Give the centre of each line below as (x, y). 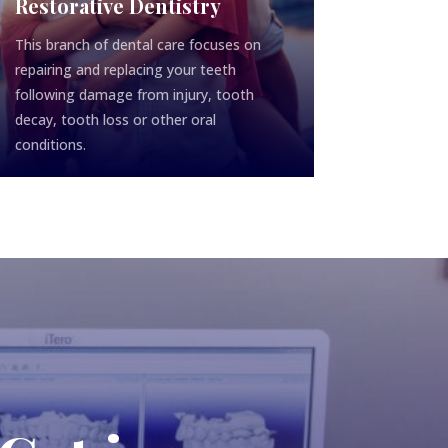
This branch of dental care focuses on (137, 45)
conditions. (52, 145)
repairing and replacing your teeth (125, 70)
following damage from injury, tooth (134, 95)
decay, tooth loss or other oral (115, 120)
